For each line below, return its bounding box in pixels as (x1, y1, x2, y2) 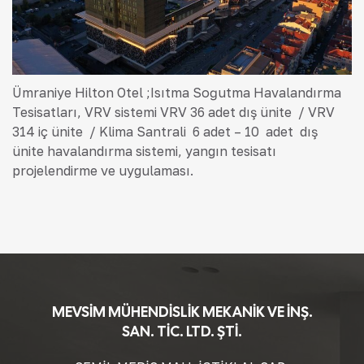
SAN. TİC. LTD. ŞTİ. (122, 322, 242, 341)
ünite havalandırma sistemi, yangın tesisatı (12, 143, 279, 160)
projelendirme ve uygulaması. (12, 162, 193, 180)
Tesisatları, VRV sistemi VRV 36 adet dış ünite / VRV (12, 104, 335, 121)
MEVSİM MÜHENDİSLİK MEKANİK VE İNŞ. (51, 302, 313, 322)
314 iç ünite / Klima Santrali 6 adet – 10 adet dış (12, 123, 321, 141)
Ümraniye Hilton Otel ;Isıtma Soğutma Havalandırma (12, 84, 341, 102)
